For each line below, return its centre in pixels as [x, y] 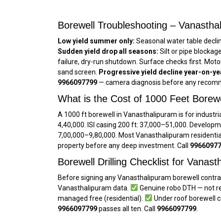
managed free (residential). [101, 198]
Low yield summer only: [96, 41]
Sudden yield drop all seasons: [108, 51]
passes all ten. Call [127, 208]
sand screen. [78, 72]
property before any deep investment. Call [124, 145]
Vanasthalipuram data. [94, 188]
